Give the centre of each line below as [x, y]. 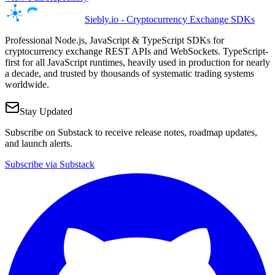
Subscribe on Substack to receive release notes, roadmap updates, [131, 132]
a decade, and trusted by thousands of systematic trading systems [130, 73]
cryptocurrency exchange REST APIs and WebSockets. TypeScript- [137, 51]
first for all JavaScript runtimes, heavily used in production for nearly [137, 62]
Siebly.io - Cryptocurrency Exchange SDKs [170, 19]
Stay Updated [46, 111]
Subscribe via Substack [50, 164]
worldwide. [27, 84]
